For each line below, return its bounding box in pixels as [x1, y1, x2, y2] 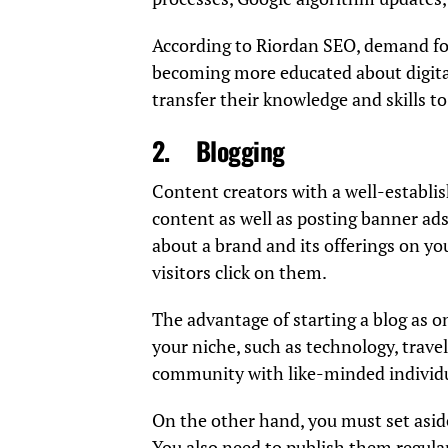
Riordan [256, 34, 319, 58]
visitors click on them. [152, 261, 327, 285]
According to [152, 34, 256, 58]
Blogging [195, 131, 285, 170]
